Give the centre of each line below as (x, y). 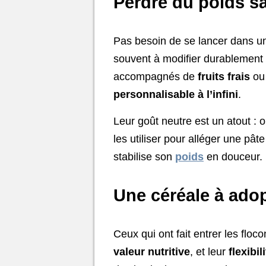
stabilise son (144, 156)
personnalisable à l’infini (176, 95)
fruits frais (224, 77)
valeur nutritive (152, 251)
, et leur (209, 251)
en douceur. (233, 156)
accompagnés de (156, 77)
